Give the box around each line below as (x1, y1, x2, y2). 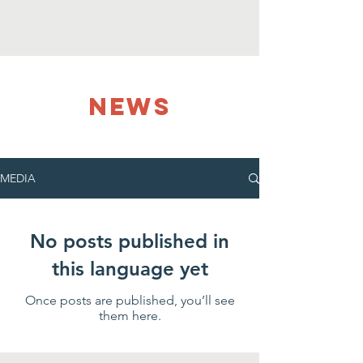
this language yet (51, 257, 208, 280)
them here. (98, 308, 161, 323)
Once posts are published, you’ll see (24, 293, 235, 308)
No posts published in (30, 229, 229, 253)
